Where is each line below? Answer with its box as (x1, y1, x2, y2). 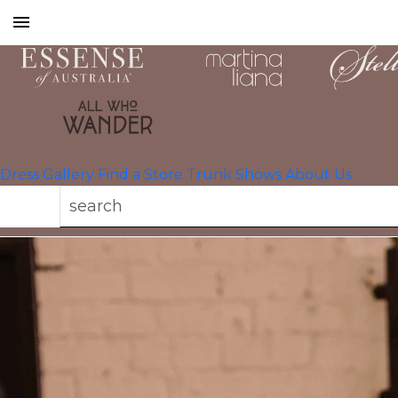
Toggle (20, 34, 71, 51)
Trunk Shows (187, 165, 282, 183)
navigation (20, 76, 94, 93)
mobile (20, 55, 69, 72)
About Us (285, 165, 352, 183)
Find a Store (98, 165, 183, 183)
